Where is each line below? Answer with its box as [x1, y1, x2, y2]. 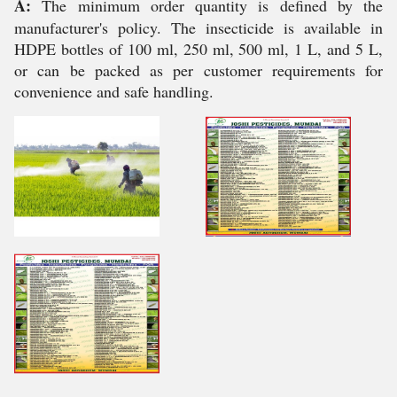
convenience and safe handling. [14, 81, 214, 102]
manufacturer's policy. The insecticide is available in [14, 17, 383, 38]
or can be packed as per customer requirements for [14, 59, 383, 81]
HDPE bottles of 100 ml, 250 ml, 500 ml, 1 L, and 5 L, [14, 38, 383, 59]
